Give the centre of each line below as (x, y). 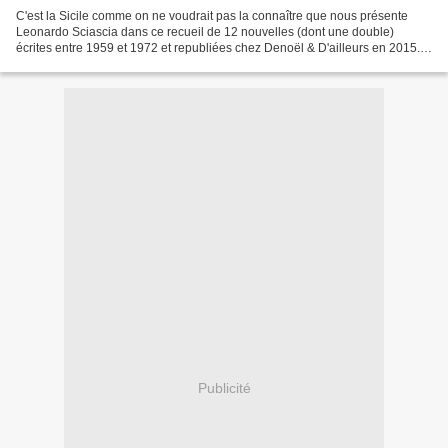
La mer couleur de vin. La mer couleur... (123, 64)
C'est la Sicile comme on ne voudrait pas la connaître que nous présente (212, 16)
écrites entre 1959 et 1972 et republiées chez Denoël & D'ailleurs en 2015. (218, 48)
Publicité (224, 387)
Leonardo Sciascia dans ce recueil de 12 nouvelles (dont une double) (205, 32)
